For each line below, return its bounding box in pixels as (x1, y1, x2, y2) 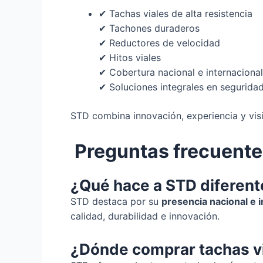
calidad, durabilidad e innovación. (70, 210, 220, 222)
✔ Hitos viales (99, 51, 161, 63)
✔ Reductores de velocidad (99, 36, 220, 49)
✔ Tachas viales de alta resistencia (99, 7, 252, 19)
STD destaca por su (70, 195, 161, 207)
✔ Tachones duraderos (99, 22, 200, 34)
